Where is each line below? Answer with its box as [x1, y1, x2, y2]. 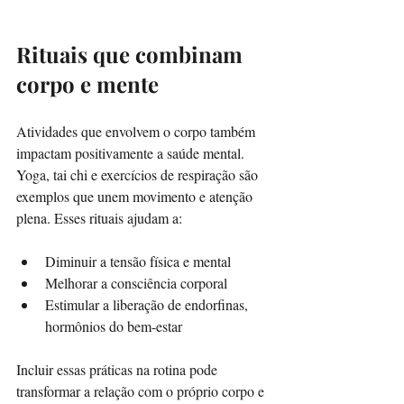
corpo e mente [16, 69, 159, 98]
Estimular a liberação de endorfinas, [45, 294, 252, 314]
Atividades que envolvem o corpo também [16, 121, 259, 141]
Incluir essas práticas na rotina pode [16, 359, 221, 379]
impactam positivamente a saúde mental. [16, 142, 248, 162]
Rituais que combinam [16, 39, 248, 69]
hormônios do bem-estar [45, 316, 189, 335]
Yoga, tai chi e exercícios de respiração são [16, 164, 262, 184]
